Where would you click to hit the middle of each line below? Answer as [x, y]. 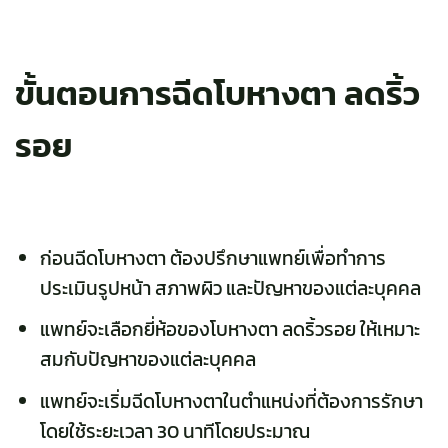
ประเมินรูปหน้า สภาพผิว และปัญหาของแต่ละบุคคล [230, 288]
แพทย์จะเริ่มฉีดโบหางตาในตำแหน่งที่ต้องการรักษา [231, 401]
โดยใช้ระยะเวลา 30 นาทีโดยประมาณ [174, 431]
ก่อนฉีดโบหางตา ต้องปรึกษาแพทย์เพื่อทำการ [212, 258]
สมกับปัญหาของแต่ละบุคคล [147, 360]
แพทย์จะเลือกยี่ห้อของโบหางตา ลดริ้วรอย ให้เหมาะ [229, 330]
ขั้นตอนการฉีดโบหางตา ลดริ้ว [217, 94]
